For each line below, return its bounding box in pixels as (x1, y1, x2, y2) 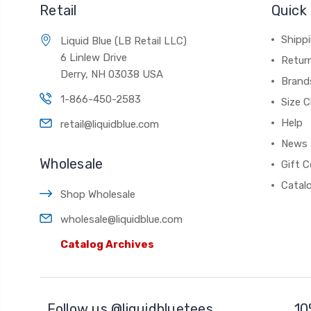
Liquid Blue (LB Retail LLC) (60, 35, 187, 48)
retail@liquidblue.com (60, 118, 159, 131)
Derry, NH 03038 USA (60, 68, 163, 81)
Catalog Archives (60, 238, 154, 251)
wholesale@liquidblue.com (60, 213, 183, 226)
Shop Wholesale (60, 188, 135, 201)
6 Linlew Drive (60, 51, 127, 65)
